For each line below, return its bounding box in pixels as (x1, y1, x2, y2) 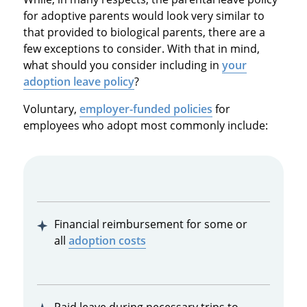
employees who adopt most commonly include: (23, 118, 268, 134)
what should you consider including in (23, 58, 222, 73)
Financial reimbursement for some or (53, 217, 247, 232)
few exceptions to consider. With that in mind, (23, 41, 260, 57)
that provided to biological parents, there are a (23, 25, 265, 40)
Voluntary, (23, 101, 79, 117)
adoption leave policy (23, 74, 134, 90)
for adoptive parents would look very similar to (23, 8, 265, 24)
